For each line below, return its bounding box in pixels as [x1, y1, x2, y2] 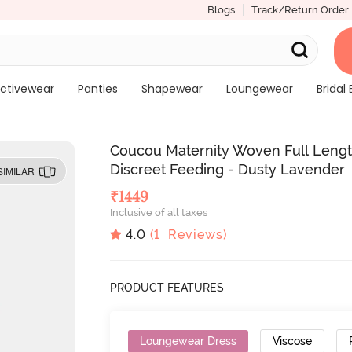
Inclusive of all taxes [110, 207, 208, 218]
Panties [77, 81, 118, 97]
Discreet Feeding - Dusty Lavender [110, 161, 346, 178]
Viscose [273, 334, 313, 347]
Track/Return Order [251, 4, 349, 16]
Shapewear [141, 81, 203, 97]
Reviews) [160, 226, 228, 242]
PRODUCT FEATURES [110, 280, 225, 294]
